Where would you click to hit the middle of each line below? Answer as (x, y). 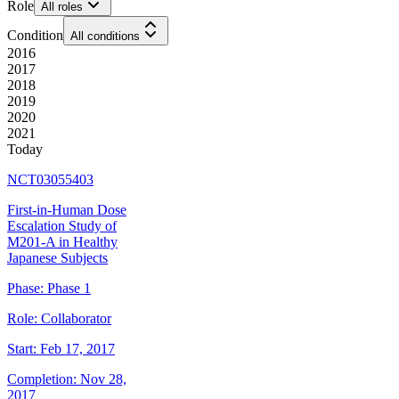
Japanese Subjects (57, 258)
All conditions (105, 37)
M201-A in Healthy (62, 242)
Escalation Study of (62, 226)
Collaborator (76, 319)
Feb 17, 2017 (77, 349)
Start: (22, 349)
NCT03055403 (50, 180)
